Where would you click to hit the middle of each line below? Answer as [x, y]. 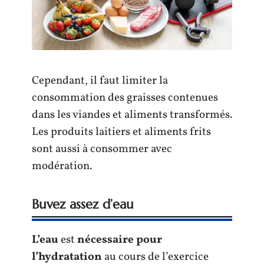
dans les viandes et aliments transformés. [132, 115]
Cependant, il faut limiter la [100, 80]
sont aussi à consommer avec [102, 149]
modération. [62, 166]
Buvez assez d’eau [83, 204]
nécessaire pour [120, 240]
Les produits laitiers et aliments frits [121, 132]
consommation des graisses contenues [125, 98]
